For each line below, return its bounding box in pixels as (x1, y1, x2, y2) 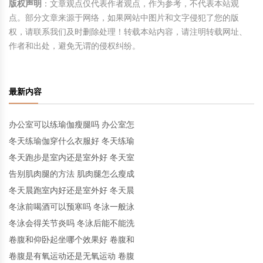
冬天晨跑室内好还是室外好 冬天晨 (9, 186, 134, 195)
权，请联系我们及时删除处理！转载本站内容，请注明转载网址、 (9, 27, 247, 36)
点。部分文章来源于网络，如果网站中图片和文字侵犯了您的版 (9, 13, 239, 22)
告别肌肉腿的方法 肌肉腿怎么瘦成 (9, 169, 134, 178)
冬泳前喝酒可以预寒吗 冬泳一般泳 (9, 202, 134, 211)
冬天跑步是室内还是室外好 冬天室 (9, 153, 134, 162)
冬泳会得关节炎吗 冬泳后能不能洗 (9, 218, 134, 228)
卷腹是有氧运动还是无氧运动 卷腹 (9, 251, 134, 261)
